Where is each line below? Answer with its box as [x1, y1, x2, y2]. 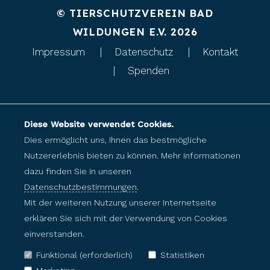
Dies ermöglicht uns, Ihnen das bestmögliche [24, 134, 207, 145]
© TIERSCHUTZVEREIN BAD [57, 7, 213, 20]
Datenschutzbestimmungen [24, 181, 137, 192]
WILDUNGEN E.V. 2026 [72, 25, 198, 39]
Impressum [32, 46, 85, 58]
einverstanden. [24, 228, 84, 239]
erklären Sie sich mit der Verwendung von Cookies [24, 213, 227, 223]
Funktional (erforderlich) [36, 250, 133, 260]
